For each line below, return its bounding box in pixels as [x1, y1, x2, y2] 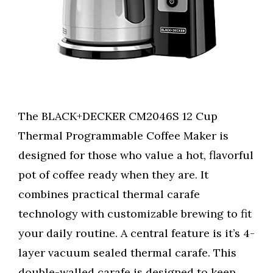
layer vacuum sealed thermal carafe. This [18, 246, 236, 260]
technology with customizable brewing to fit [18, 207, 252, 221]
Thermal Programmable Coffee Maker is [18, 129, 229, 143]
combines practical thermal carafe [18, 187, 200, 202]
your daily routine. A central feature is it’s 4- [18, 226, 255, 241]
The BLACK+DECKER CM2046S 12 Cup [18, 109, 218, 124]
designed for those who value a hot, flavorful [18, 148, 253, 163]
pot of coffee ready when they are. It [18, 168, 208, 182]
